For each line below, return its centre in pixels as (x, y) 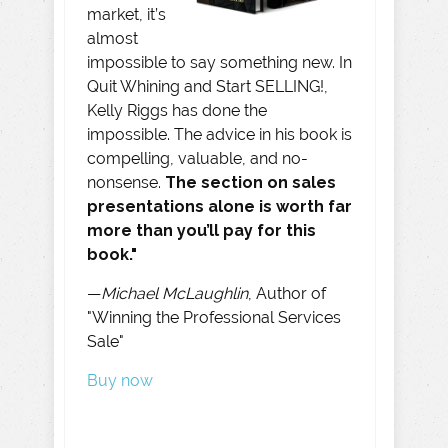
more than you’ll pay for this (201, 230)
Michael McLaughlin (174, 293)
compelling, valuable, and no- (197, 158)
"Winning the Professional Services (214, 317)
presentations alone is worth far (219, 206)
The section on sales (250, 182)
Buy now (120, 380)
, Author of (287, 293)
